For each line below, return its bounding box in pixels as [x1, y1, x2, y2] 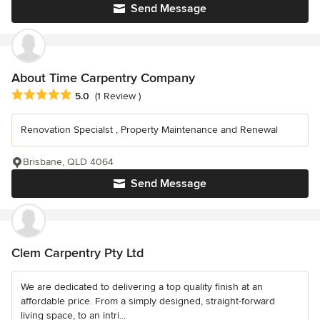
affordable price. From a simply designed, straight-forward [21, 294, 275, 307]
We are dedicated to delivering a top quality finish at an [21, 280, 263, 293]
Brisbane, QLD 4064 [23, 155, 114, 168]
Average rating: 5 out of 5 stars [11, 87, 164, 102]
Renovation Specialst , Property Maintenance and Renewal [21, 123, 278, 136]
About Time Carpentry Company [11, 70, 195, 86]
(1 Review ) [95, 89, 141, 102]
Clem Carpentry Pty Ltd [11, 244, 144, 261]
